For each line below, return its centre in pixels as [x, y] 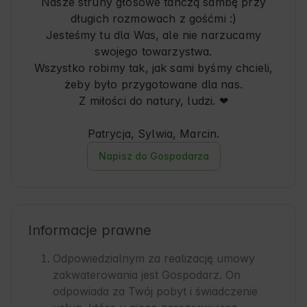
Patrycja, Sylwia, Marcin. [153, 134]
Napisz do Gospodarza [153, 156]
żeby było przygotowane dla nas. [153, 85]
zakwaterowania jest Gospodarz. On [147, 275]
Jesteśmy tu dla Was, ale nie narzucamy [153, 35]
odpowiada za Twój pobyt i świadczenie [155, 292]
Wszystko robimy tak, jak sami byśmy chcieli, [153, 68]
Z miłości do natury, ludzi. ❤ [153, 101]
